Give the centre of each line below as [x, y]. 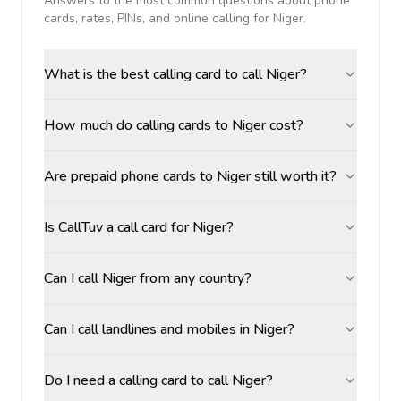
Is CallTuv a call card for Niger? [139, 227]
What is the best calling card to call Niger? [175, 74]
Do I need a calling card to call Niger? [158, 380]
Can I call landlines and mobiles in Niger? [169, 329]
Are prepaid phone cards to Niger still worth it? [190, 176]
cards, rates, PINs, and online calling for [158, 18]
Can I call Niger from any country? [148, 278]
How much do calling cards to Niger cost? [174, 125]
